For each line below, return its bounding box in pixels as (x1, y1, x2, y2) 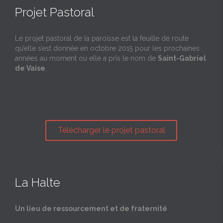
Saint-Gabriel (158, 54, 206, 63)
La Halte (15, 175, 60, 190)
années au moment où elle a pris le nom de (15, 54, 158, 63)
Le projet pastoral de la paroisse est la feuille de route (15, 34, 189, 43)
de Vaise (15, 64, 45, 73)
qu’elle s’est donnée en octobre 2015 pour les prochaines (15, 44, 200, 53)
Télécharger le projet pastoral (57, 125, 165, 135)
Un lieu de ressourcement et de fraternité (15, 204, 167, 213)
